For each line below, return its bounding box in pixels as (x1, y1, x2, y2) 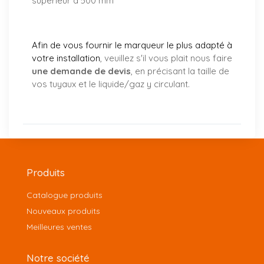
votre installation (32, 52, 100, 64)
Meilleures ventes (27, 222, 92, 233)
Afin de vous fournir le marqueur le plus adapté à (32, 39, 232, 51)
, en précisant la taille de (131, 65, 229, 77)
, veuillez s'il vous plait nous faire (100, 52, 232, 64)
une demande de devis (32, 65, 131, 77)
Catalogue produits (27, 190, 103, 201)
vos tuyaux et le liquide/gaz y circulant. (32, 78, 190, 90)
